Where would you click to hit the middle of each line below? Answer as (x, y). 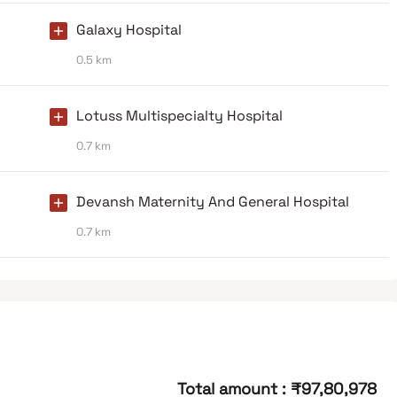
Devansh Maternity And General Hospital (213, 201)
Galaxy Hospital (129, 29)
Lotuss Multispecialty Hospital (179, 115)
